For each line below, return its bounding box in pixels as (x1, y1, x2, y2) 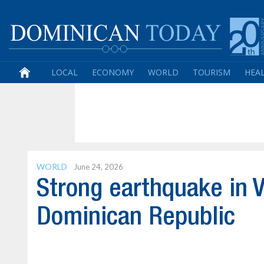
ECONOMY (92, 67, 134, 78)
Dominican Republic (37, 206, 235, 229)
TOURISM (193, 67, 230, 78)
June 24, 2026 (74, 162, 123, 171)
